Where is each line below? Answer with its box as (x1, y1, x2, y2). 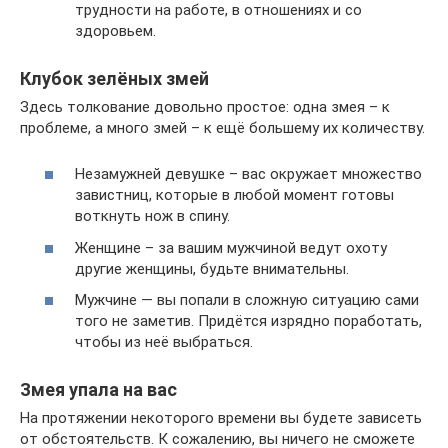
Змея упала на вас (20, 379, 177, 401)
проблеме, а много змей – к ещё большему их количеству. (20, 118, 425, 137)
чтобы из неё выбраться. (75, 333, 253, 352)
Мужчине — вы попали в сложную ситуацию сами (75, 291, 419, 310)
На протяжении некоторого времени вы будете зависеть (20, 409, 422, 428)
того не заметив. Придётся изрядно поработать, (75, 312, 422, 331)
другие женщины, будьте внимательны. (75, 259, 349, 278)
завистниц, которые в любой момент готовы (75, 186, 394, 205)
